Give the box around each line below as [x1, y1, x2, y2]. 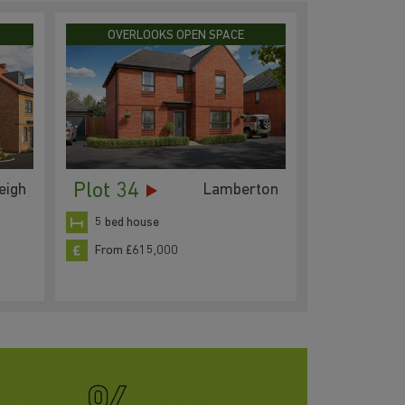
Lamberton [202, 181, 278, 199]
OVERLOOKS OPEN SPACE [108, 28, 244, 42]
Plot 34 [73, 181, 139, 203]
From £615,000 [95, 243, 178, 258]
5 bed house [95, 215, 159, 230]
